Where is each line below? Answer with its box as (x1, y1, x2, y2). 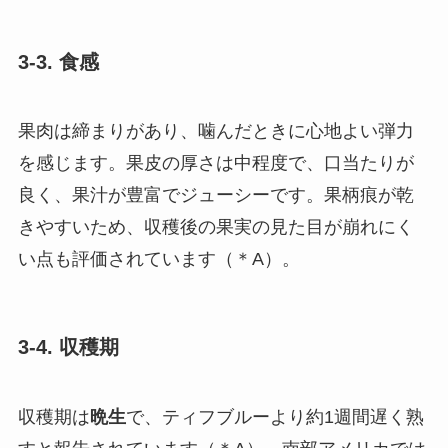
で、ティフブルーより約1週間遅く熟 (125, 406, 424, 427)
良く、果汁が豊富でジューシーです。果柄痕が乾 (17, 185, 414, 206)
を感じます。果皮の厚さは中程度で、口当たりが (17, 153, 414, 174)
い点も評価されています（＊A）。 (17, 249, 300, 270)
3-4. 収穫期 (17, 336, 119, 359)
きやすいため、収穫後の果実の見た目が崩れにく (17, 217, 414, 238)
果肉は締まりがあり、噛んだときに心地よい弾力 (17, 121, 414, 142)
